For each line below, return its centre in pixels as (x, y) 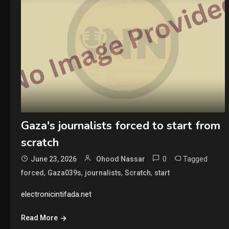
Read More (39, 217)
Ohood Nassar (120, 159)
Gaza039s (64, 173)
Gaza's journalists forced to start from (120, 125)
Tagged (195, 159)
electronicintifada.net (56, 194)
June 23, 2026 (53, 159)
